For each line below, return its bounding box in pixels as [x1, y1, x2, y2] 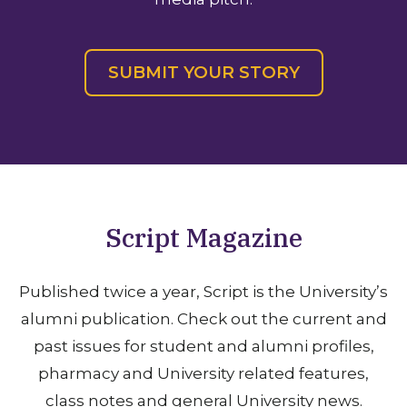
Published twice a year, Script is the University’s [19, 283, 388, 302]
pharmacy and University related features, [38, 364, 369, 383]
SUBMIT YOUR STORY [107, 62, 300, 84]
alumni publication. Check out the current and [20, 310, 387, 329]
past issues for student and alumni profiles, [33, 337, 374, 356]
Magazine [185, 221, 303, 255]
